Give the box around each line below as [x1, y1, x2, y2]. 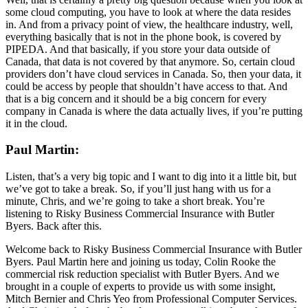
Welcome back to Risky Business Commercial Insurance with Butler [5, 243, 302, 255]
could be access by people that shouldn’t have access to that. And [5, 80, 287, 92]
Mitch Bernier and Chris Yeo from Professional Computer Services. [5, 292, 297, 305]
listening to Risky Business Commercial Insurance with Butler [5, 207, 274, 219]
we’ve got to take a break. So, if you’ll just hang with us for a [5, 182, 271, 195]
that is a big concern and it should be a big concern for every [5, 92, 267, 104]
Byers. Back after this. [5, 219, 102, 232]
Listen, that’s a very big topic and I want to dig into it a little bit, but [5, 170, 296, 182]
